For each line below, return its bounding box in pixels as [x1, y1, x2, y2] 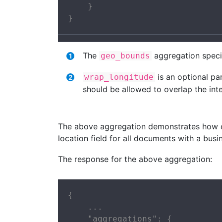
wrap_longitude [84, 72, 154, 82]
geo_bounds [101, 51, 150, 60]
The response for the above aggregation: [58, 154, 212, 165]
